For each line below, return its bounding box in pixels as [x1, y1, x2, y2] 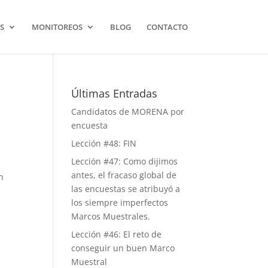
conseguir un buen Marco [71, 242, 175, 254]
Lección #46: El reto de [71, 229, 162, 240]
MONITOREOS [31, 22, 83, 32]
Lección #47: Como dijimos [71, 156, 178, 167]
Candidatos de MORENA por [71, 106, 185, 117]
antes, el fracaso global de [71, 169, 177, 181]
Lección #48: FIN [71, 138, 137, 149]
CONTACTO [146, 22, 188, 32]
